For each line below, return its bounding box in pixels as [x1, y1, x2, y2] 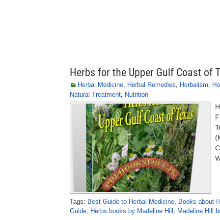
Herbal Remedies [127, 81, 176, 88]
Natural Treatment [70, 91, 121, 98]
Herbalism [180, 81, 208, 88]
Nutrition [125, 91, 148, 98]
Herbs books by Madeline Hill [90, 207, 173, 215]
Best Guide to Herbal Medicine [87, 198, 174, 205]
